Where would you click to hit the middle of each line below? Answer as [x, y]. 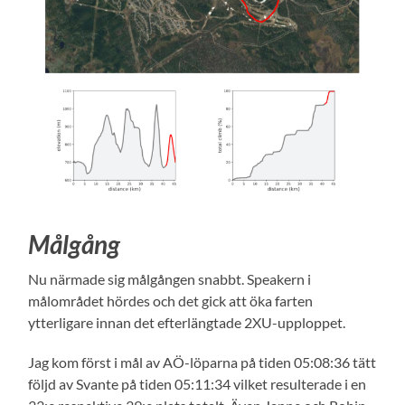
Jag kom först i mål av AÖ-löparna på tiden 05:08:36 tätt [202, 363]
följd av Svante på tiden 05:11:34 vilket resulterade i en [198, 384]
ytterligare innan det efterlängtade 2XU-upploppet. [187, 323]
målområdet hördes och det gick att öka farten [171, 301]
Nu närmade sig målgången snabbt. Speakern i [170, 279]
